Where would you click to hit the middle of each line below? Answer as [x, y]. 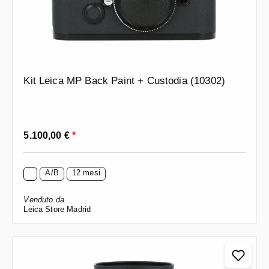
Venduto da [44, 200]
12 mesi [86, 173]
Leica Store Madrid [57, 210]
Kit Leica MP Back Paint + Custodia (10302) [125, 81]
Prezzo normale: [56, 131]
